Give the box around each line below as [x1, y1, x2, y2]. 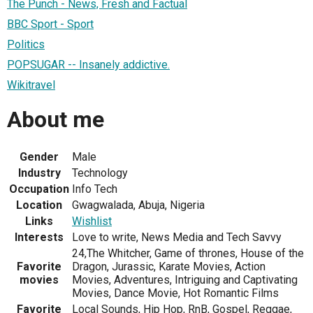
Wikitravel [7, 78, 55, 92]
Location [16, 198, 62, 212]
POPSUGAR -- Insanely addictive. [7, 57, 170, 71]
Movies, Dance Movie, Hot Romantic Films [72, 286, 279, 300]
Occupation [9, 182, 69, 196]
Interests [15, 230, 64, 244]
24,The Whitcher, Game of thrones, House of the [72, 246, 304, 260]
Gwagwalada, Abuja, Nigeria [72, 198, 205, 212]
